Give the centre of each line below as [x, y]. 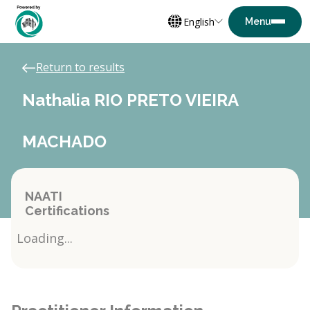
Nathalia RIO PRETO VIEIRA [130, 100]
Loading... [45, 238]
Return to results [80, 67]
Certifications [67, 211]
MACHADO [64, 142]
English [199, 21]
